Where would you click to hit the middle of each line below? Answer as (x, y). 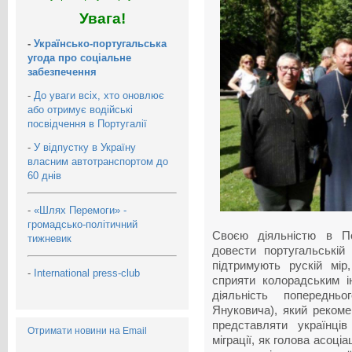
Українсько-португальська (100, 43)
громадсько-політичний (82, 224)
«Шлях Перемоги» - (80, 210)
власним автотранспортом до (98, 161)
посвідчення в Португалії (87, 123)
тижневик (51, 238)
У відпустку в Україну (85, 147)
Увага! (102, 18)
